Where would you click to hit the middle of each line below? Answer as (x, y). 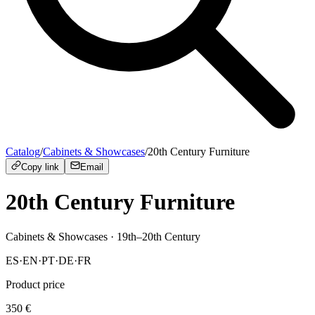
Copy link (40, 167)
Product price (35, 284)
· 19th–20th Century (154, 236)
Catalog (23, 152)
